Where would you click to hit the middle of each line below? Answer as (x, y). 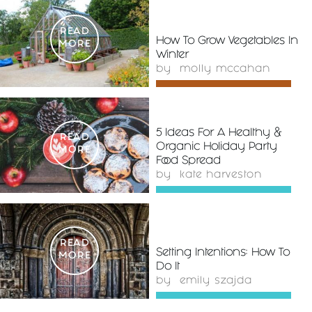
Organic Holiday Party (217, 147)
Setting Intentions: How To (223, 253)
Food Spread (188, 161)
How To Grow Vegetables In (227, 41)
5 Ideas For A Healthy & (219, 133)
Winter (172, 55)
